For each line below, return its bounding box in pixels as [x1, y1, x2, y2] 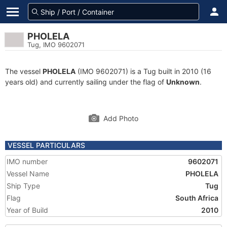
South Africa [175, 194, 218, 202]
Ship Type [7, 181, 40, 190]
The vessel [5, 67, 43, 75]
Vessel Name [7, 169, 49, 178]
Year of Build [7, 206, 48, 214]
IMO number [7, 157, 48, 166]
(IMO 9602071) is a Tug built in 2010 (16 [75, 67, 211, 75]
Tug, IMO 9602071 [27, 41, 85, 49]
